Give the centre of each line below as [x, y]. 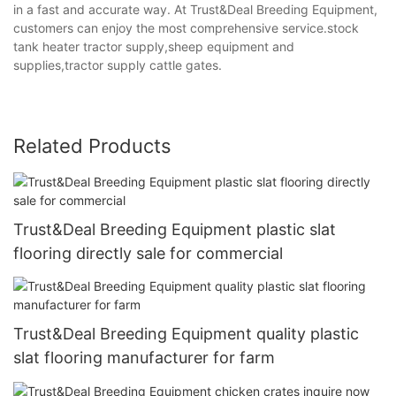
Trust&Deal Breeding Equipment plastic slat [175, 229]
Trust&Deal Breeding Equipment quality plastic [186, 334]
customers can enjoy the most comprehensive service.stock [186, 27]
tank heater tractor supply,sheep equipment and [154, 46]
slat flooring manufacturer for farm [144, 358]
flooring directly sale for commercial [148, 253]
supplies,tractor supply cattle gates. [118, 65]
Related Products [92, 145]
